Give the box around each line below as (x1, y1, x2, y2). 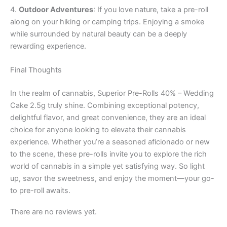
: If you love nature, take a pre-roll (93, 5, 208, 15)
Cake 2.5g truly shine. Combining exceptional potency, (10, 101, 199, 110)
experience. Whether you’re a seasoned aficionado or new (10, 137, 210, 147)
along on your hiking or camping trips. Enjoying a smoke (10, 17, 204, 27)
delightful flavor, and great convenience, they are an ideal (10, 113, 206, 123)
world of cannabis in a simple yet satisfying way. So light (10, 162, 205, 171)
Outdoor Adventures (19, 5, 93, 15)
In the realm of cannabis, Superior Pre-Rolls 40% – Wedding (10, 89, 214, 98)
